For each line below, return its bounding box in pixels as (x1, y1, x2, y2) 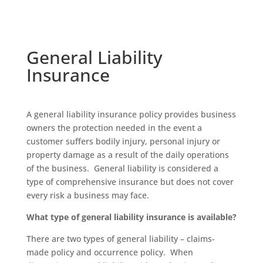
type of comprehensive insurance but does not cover (26, 176, 234, 187)
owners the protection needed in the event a (26, 122, 202, 133)
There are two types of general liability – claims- (26, 233, 215, 244)
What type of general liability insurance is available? (26, 211, 237, 222)
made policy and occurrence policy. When (26, 247, 193, 258)
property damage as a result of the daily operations (26, 149, 229, 160)
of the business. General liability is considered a (26, 163, 218, 174)
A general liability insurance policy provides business (26, 109, 236, 120)
